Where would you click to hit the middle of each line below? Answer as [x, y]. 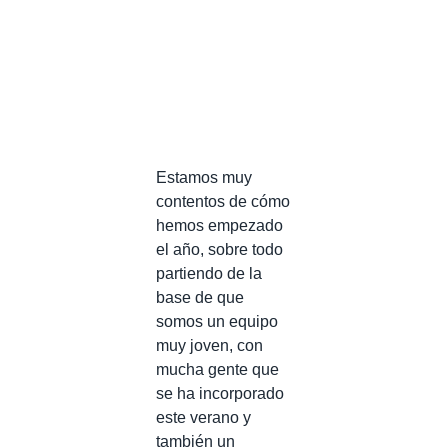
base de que [200, 297]
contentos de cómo [223, 201]
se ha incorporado [220, 393]
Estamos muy [204, 177]
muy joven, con [209, 345]
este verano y [203, 417]
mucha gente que [217, 369]
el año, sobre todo [219, 249]
